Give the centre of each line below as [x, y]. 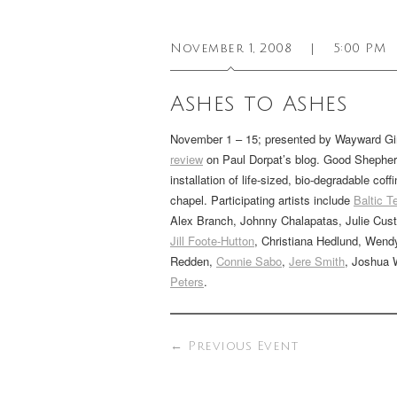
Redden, [193, 261]
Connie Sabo [249, 261]
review [187, 159]
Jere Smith [317, 261]
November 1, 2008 [231, 48]
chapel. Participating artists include [262, 200]
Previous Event [240, 346]
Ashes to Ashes [259, 104]
